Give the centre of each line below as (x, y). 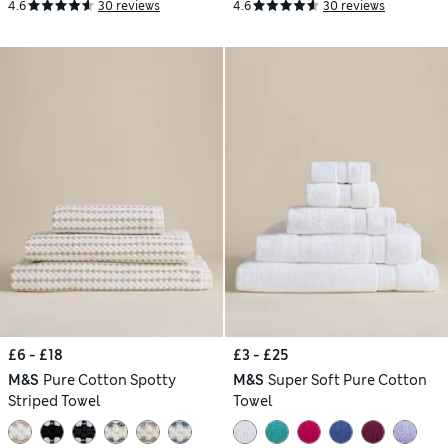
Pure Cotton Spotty (109, 380)
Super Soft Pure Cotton (347, 380)
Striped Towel (54, 401)
